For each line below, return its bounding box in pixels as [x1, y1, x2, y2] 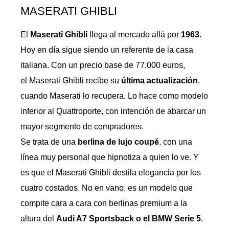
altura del [20, 214, 56, 223]
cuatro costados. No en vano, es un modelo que [20, 184, 193, 192]
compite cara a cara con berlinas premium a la [20, 199, 187, 208]
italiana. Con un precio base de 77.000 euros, [20, 61, 185, 70]
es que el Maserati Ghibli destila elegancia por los [20, 168, 201, 177]
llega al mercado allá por [87, 30, 181, 39]
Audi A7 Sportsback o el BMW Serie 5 [56, 214, 201, 223]
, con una [159, 138, 192, 146]
